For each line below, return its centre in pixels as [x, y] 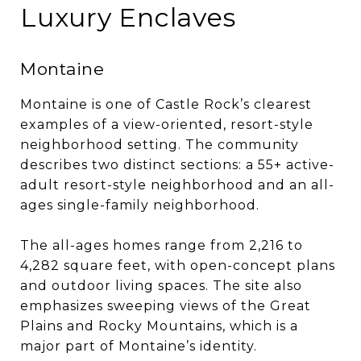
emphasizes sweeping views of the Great [166, 305]
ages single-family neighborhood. [140, 205]
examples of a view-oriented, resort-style [167, 124]
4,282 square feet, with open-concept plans [178, 265]
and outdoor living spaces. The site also [161, 285]
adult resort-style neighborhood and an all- [177, 185]
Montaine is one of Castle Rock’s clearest [166, 104]
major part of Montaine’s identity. [139, 346]
